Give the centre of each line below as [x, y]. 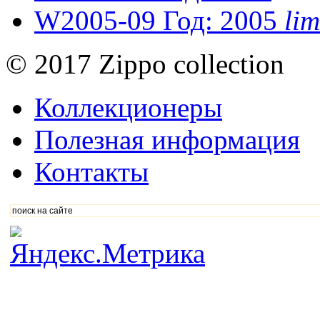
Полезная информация [167, 140]
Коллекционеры [128, 108]
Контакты [91, 172]
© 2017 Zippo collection [145, 64]
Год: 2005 [220, 21]
